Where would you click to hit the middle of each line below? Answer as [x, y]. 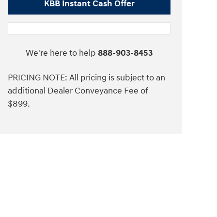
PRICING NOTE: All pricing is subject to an [86, 78]
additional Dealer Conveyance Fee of [78, 91]
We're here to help [61, 53]
